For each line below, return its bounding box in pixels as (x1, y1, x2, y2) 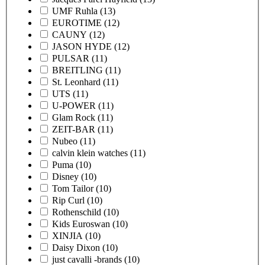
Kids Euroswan (52, 218, 110, 229)
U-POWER (52, 100, 96, 111)
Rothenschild (52, 206, 101, 217)
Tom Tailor (52, 183, 93, 193)
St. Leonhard (52, 76, 101, 87)
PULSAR (52, 53, 89, 63)
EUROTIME (52, 17, 102, 28)
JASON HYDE (52, 41, 112, 51)
